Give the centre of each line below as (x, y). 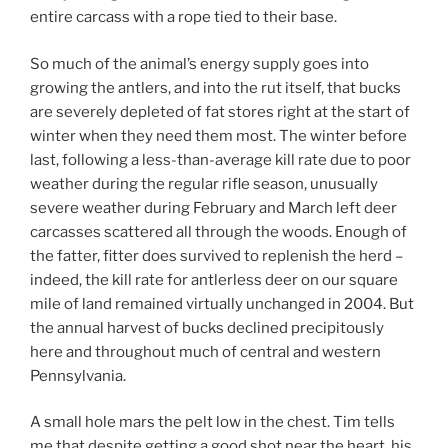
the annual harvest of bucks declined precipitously (207, 327)
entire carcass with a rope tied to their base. (183, 17)
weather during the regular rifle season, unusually (204, 183)
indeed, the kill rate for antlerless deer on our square (214, 279)
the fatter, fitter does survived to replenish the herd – (216, 255)
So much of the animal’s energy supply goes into (199, 63)
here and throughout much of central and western (205, 351)
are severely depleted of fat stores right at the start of (220, 111)
